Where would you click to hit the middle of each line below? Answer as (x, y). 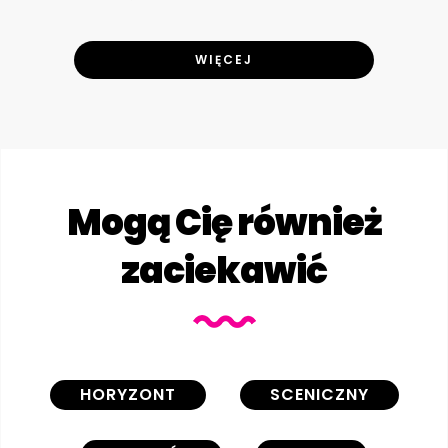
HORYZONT (127, 394)
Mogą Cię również (224, 222)
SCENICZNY (319, 394)
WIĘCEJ (224, 59)
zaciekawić (224, 270)
